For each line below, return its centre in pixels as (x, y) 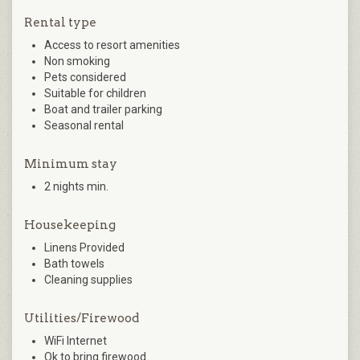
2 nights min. (76, 186)
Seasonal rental (84, 125)
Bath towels (74, 263)
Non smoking (77, 61)
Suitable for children (95, 93)
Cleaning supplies (88, 279)
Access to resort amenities (112, 45)
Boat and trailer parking (103, 109)
